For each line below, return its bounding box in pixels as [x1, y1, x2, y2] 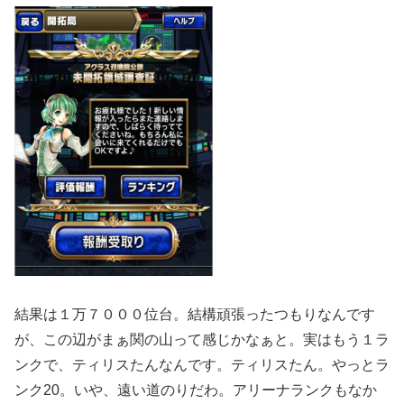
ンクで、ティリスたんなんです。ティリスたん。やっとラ [14, 357, 390, 373]
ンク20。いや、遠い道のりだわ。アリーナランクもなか [14, 382, 377, 399]
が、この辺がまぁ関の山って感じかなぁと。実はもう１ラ [14, 332, 390, 348]
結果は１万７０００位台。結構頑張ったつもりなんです [14, 307, 375, 323]
